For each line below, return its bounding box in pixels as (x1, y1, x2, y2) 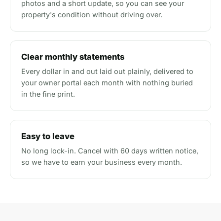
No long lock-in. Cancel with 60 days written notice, (21, 147, 198, 155)
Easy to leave (21, 131, 74, 141)
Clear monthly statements (21, 52, 124, 62)
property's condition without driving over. (21, 10, 162, 19)
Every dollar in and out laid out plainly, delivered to (21, 67, 193, 75)
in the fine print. (21, 90, 75, 98)
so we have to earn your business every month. (21, 158, 182, 166)
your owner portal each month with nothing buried (21, 78, 193, 87)
